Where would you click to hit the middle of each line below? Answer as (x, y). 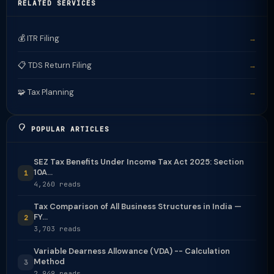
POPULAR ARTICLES (68, 129)
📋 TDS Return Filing (55, 65)
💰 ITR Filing (39, 38)
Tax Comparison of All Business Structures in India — (138, 206)
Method (49, 261)
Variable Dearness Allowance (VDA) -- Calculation (132, 251)
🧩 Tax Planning (46, 92)
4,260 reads (57, 184)
